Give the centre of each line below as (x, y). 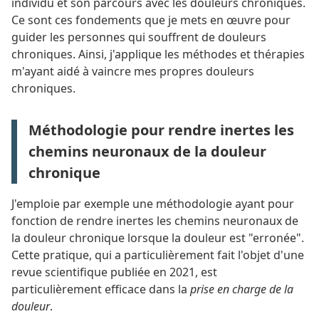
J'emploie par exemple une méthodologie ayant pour (153, 204)
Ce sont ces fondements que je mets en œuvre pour (151, 20)
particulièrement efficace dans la (101, 289)
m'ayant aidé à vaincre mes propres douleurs (133, 71)
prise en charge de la (242, 289)
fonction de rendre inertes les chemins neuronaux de (155, 221)
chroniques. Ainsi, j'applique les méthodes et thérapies (158, 54)
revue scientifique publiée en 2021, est (114, 272)
